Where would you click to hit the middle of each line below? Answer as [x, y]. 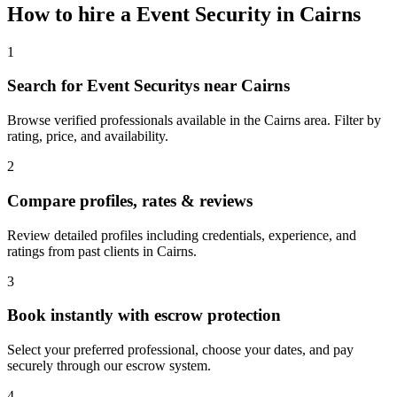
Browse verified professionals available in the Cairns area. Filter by [194, 121]
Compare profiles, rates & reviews [130, 200]
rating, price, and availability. [88, 136]
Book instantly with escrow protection [144, 315]
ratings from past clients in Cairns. [102, 251]
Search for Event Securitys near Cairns [148, 86]
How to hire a [72, 14]
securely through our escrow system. [109, 366]
